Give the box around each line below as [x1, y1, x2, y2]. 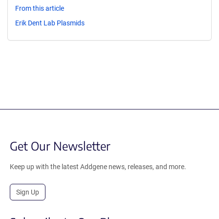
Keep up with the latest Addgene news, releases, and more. [10, 162, 186, 171]
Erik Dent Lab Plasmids [15, 19, 85, 27]
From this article [15, 4, 64, 12]
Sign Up [16, 188, 39, 196]
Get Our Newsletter [10, 138, 110, 153]
